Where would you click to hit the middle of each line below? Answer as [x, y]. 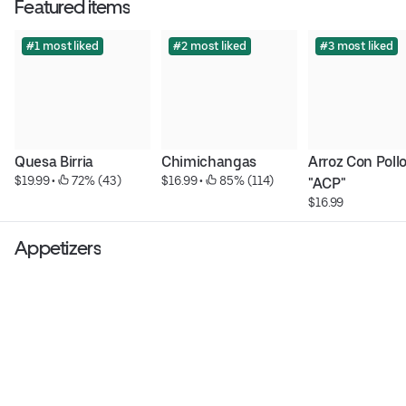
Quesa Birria [54, 162]
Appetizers [58, 248]
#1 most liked [63, 46]
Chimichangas [209, 162]
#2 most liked [209, 46]
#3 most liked [356, 46]
